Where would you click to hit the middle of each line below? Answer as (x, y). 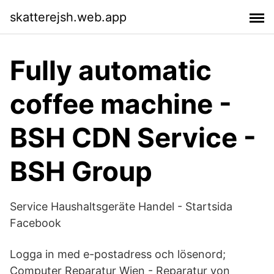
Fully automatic (111, 70)
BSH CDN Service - (133, 138)
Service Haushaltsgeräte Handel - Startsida (121, 206)
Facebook (35, 223)
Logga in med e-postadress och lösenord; (118, 254)
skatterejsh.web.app (68, 17)
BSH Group (81, 171)
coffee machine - (121, 104)
